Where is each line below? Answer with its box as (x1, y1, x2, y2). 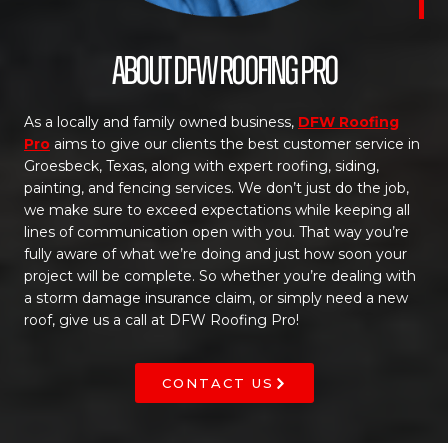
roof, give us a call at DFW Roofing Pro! (24, 311, 299, 329)
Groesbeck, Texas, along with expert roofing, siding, (24, 157, 379, 175)
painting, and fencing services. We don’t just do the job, (24, 179, 409, 197)
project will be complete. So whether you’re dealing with (24, 267, 416, 285)
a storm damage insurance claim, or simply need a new (24, 289, 408, 307)
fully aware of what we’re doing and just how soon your (24, 245, 407, 263)
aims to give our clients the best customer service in (50, 135, 420, 153)
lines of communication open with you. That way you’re (24, 223, 409, 241)
